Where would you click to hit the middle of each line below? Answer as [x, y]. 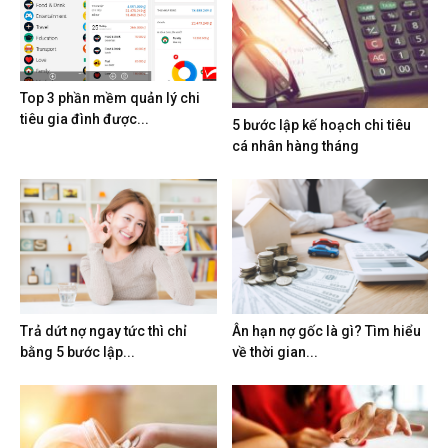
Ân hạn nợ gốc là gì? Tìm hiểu [326, 330]
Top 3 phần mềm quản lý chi [110, 97]
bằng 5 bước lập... [77, 351]
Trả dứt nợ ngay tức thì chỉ [103, 330]
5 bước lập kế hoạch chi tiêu [321, 124]
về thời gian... [274, 351]
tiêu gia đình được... [84, 118]
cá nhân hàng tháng [295, 145]
